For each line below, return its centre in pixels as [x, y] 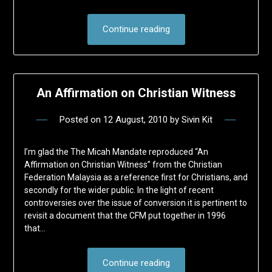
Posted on [81, 120]
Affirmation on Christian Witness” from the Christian [123, 165]
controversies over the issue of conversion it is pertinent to [135, 203]
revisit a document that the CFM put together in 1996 [125, 216]
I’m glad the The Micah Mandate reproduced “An [116, 152]
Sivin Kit [197, 120]
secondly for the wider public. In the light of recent [119, 190]
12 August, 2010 [135, 120]
